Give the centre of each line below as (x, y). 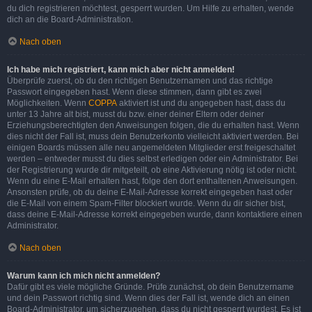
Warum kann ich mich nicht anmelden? (84, 276)
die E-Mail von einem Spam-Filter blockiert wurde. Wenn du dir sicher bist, (146, 203)
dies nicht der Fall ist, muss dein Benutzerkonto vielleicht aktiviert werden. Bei (153, 136)
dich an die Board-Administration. (70, 19)
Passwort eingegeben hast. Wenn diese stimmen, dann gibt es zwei (134, 92)
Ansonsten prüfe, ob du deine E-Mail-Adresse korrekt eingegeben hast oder (150, 192)
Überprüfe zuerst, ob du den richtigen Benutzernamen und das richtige (140, 81)
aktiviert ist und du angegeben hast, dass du (201, 103)
